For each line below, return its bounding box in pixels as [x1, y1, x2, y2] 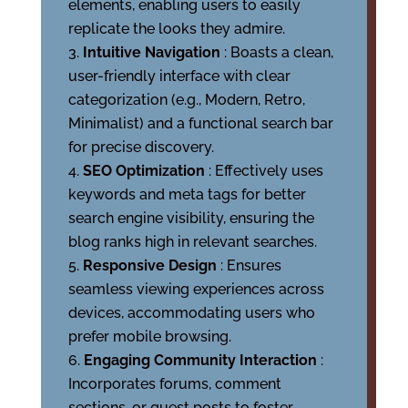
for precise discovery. [67, 138, 214, 156]
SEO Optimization [82, 162, 209, 179]
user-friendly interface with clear [67, 67, 291, 85]
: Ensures [219, 257, 281, 274]
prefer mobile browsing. [67, 328, 231, 345]
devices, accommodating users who [67, 304, 315, 321]
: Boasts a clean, [223, 44, 333, 61]
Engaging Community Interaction [83, 352, 321, 369]
